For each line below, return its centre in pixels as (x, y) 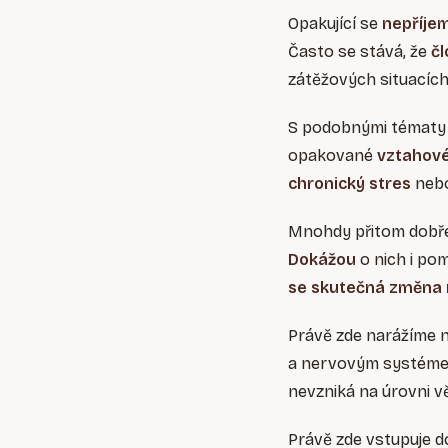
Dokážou (322, 260)
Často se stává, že (359, 52)
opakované (332, 156)
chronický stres (349, 184)
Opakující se (335, 24)
